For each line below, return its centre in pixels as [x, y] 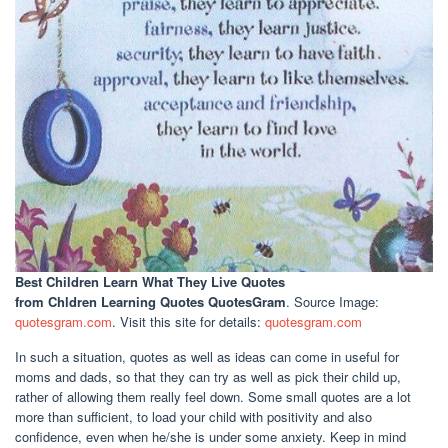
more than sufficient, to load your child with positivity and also [193, 417]
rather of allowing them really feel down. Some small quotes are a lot [213, 397]
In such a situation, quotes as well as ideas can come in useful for [207, 357]
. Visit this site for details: [188, 322]
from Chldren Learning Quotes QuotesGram [150, 302]
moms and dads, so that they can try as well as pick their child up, [208, 377]
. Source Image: [332, 302]
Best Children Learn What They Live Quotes [150, 282]
